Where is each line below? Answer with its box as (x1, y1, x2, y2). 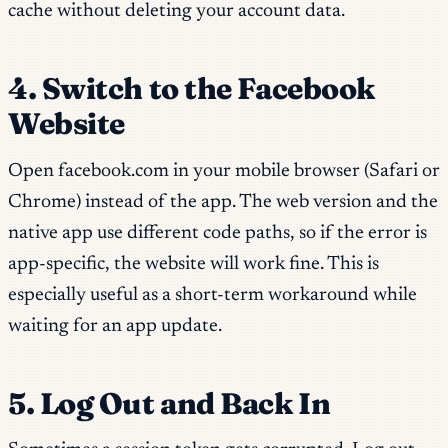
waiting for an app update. (8, 316, 222, 336)
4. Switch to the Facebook (8, 70, 375, 108)
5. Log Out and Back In (8, 384, 331, 422)
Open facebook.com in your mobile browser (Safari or (8, 161, 440, 181)
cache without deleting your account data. (8, 2, 345, 22)
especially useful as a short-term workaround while (8, 285, 417, 305)
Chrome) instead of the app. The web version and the (8, 192, 438, 212)
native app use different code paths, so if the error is (8, 223, 427, 243)
